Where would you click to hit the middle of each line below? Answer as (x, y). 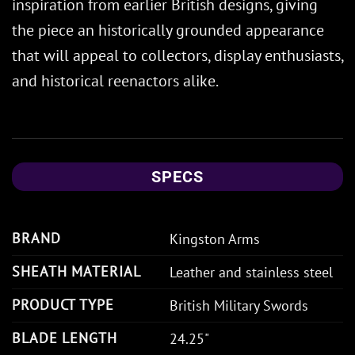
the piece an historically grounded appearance (168, 30)
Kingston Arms (215, 239)
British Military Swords (239, 305)
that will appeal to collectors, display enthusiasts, (177, 55)
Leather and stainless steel (251, 272)
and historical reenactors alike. (115, 80)
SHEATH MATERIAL (76, 271)
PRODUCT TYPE (63, 304)
